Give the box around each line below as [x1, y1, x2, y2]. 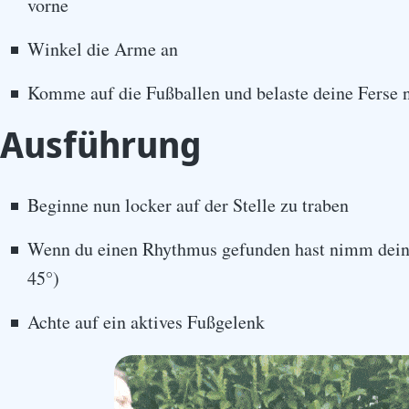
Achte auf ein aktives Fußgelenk [27, 309, 265, 334]
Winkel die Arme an [27, 36, 178, 61]
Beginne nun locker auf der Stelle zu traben [27, 193, 349, 217]
